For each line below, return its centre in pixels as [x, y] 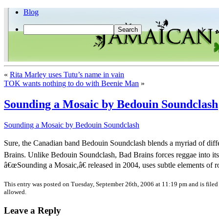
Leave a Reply [33, 210]
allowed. [15, 192]
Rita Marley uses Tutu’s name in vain [67, 75]
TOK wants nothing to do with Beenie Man [71, 83]
